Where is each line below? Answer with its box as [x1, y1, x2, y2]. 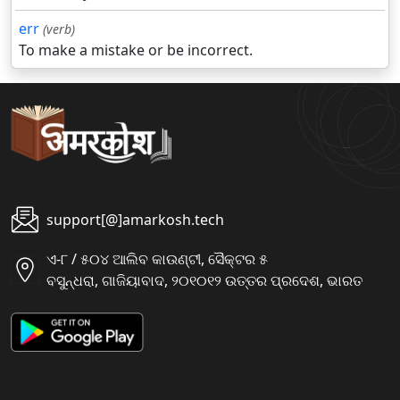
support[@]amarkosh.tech [46, 210, 224, 230]
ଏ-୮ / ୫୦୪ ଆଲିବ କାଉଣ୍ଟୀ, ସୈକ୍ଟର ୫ [46, 249, 268, 270]
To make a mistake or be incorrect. [19, 40, 253, 61]
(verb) [43, 21, 75, 38]
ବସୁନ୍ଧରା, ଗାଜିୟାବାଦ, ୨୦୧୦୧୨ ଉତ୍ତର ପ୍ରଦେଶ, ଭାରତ [46, 271, 362, 291]
